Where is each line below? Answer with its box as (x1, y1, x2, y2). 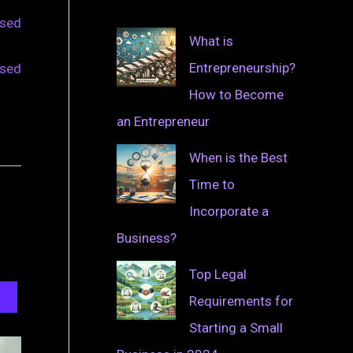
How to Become (189, 87, 284, 103)
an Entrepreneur (117, 113, 210, 130)
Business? (117, 230, 176, 247)
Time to (189, 176, 235, 193)
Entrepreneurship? (189, 60, 295, 76)
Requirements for (189, 293, 293, 310)
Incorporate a (189, 203, 269, 220)
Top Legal (189, 266, 247, 283)
